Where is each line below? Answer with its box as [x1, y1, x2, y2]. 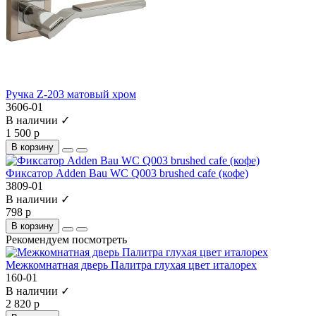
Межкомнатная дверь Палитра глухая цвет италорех [6, 258, 257, 271]
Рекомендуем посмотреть [6, 233, 127, 245]
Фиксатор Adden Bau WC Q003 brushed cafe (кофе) [6, 166, 248, 179]
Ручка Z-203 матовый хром [6, 87, 136, 100]
